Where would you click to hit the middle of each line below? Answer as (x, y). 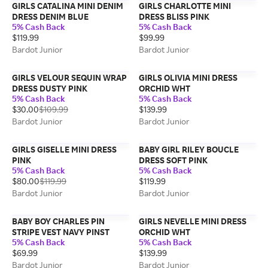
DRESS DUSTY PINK (50, 88)
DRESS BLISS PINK (174, 16)
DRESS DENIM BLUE (50, 16)
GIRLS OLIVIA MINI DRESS (188, 77)
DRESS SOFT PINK (173, 160)
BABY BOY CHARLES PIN (58, 221)
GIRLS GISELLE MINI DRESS (64, 149)
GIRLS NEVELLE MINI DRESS (193, 221)
